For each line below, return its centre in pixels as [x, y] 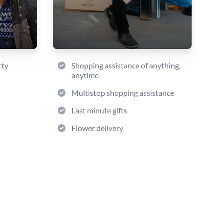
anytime [85, 75]
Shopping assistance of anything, [126, 65]
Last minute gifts [99, 110]
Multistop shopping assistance [123, 93]
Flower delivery [97, 128]
